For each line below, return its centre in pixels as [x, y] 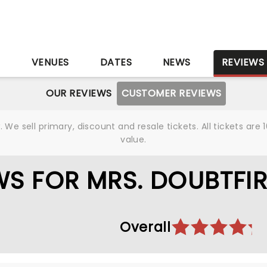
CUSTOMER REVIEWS [171, 93]
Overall [145, 227]
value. [133, 139]
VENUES [50, 62]
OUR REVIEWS [79, 93]
